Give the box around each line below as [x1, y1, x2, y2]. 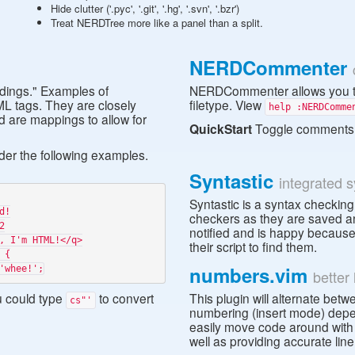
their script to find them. [189, 237, 317, 255]
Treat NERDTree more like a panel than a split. [51, 15, 263, 31]
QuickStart [189, 119, 252, 138]
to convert [96, 288, 154, 307]
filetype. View [189, 95, 265, 113]
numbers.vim [189, 261, 307, 288]
